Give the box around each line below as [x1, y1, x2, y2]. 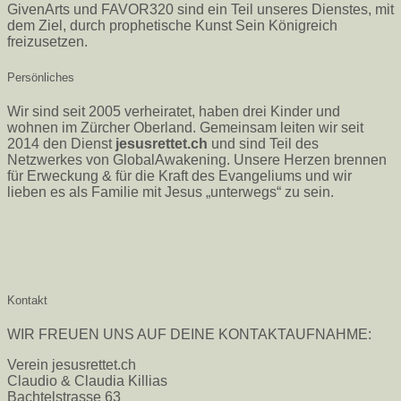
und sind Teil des [208, 135, 319, 151]
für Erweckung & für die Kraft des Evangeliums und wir [7, 167, 352, 183]
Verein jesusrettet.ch [7, 357, 136, 373]
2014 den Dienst [7, 135, 112, 151]
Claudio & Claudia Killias [7, 373, 167, 389]
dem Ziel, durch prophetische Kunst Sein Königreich [7, 18, 337, 34]
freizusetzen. [7, 34, 88, 50]
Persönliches [7, 70, 74, 84]
